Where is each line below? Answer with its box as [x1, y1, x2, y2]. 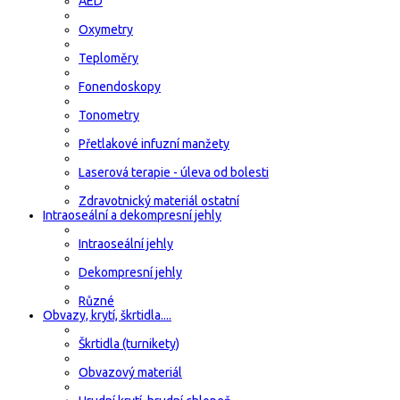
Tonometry [79, 107, 139, 122]
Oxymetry [79, 21, 133, 37]
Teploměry [79, 50, 138, 65]
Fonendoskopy [79, 79, 161, 94]
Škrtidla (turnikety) [79, 336, 179, 351]
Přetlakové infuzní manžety [79, 136, 229, 151]
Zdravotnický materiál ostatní [79, 193, 239, 208]
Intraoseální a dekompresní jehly [43, 207, 221, 222]
